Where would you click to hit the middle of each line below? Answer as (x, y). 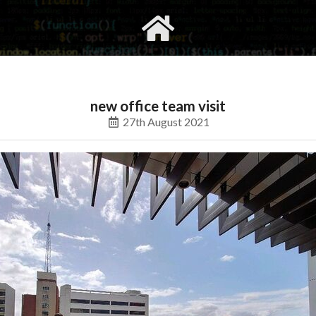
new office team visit (158, 106)
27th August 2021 (166, 122)
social (227, 28)
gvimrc (78, 28)
